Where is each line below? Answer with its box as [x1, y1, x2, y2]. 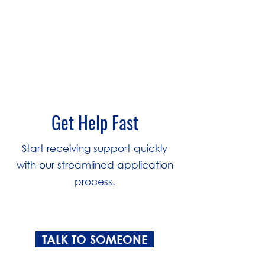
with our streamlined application [16, 159, 173, 171]
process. [74, 175, 115, 188]
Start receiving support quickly [22, 142, 167, 154]
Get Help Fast [51, 111, 138, 135]
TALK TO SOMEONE [42, 232, 147, 246]
